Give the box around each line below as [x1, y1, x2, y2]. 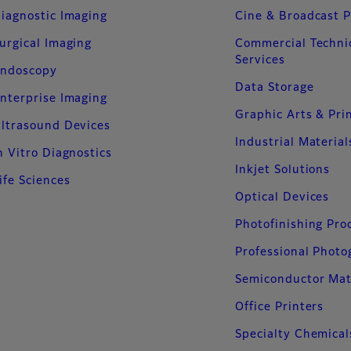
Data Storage [235, 81, 314, 93]
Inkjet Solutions [235, 164, 331, 175]
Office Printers [235, 301, 324, 313]
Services [235, 54, 285, 66]
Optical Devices [235, 191, 330, 203]
